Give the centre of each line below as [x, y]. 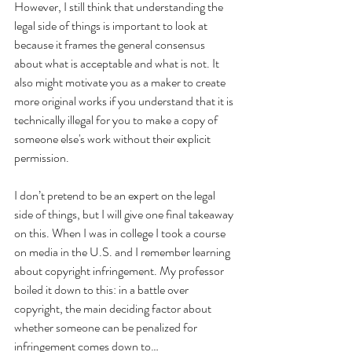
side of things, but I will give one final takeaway [125, 214]
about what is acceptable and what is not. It [118, 63]
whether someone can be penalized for [107, 327]
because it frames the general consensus [111, 44]
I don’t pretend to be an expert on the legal [116, 195]
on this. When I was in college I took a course [121, 233]
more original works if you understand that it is [125, 101]
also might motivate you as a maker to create [121, 82]
